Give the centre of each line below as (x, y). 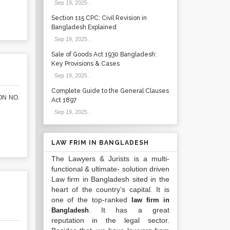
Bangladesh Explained (84, 27)
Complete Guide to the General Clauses (110, 91)
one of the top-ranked (91, 200)
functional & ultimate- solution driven (110, 169)
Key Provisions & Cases (85, 64)
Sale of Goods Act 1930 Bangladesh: (104, 54)
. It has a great (129, 210)
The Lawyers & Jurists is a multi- (110, 159)
